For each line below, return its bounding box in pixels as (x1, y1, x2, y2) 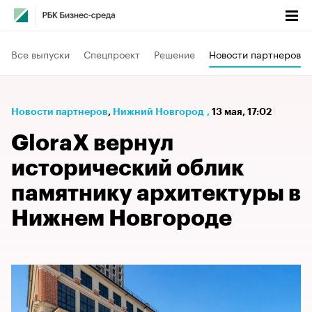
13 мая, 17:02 (212, 107, 274, 116)
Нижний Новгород (113, 107, 204, 116)
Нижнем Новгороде (11, 208, 232, 230)
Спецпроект (84, 45, 140, 61)
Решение (154, 45, 195, 61)
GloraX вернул (11, 132, 173, 155)
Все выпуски (11, 45, 70, 61)
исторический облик (11, 157, 244, 180)
